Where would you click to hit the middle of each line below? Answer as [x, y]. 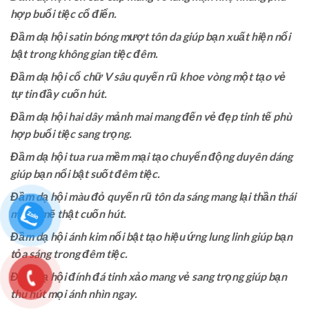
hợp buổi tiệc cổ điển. [63, 13]
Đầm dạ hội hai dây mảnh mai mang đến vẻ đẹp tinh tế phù [151, 116]
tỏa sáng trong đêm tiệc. [69, 253]
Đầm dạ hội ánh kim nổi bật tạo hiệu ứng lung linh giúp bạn [151, 236]
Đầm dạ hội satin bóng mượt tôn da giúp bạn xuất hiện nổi [150, 36]
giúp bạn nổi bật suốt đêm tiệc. [85, 173]
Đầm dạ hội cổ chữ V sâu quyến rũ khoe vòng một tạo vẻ [148, 76]
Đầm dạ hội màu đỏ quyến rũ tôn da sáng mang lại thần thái [153, 196]
